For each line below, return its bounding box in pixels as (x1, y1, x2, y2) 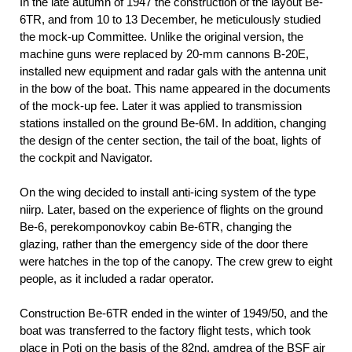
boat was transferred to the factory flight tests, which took (20, 323, 311, 337)
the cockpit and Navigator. (20, 150, 152, 164)
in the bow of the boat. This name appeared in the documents (20, 81, 331, 95)
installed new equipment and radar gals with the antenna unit (20, 64, 326, 78)
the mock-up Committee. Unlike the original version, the (20, 29, 303, 43)
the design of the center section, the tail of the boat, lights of (20, 133, 321, 147)
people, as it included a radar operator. (20, 271, 214, 285)
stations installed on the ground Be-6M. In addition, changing (20, 115, 326, 130)
